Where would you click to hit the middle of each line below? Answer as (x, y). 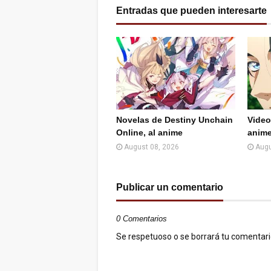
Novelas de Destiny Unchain (175, 120)
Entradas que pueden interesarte (191, 11)
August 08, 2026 (152, 147)
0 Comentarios (142, 219)
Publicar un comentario (170, 187)
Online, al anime (149, 132)
